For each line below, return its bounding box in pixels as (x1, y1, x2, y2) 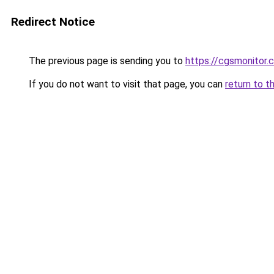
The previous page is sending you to (26, 55, 185, 67)
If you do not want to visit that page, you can (26, 78, 225, 90)
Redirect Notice (11, 15, 95, 29)
